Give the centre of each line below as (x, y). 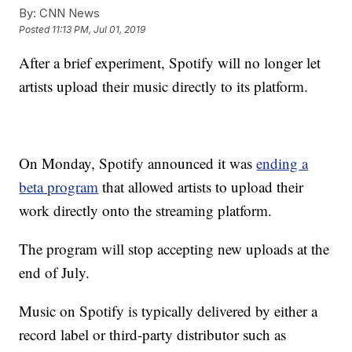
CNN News (68, 13)
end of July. (55, 272)
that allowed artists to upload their (201, 187)
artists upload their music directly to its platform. (164, 86)
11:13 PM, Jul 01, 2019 (99, 30)
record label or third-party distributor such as (153, 334)
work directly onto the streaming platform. (146, 210)
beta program (59, 187)
